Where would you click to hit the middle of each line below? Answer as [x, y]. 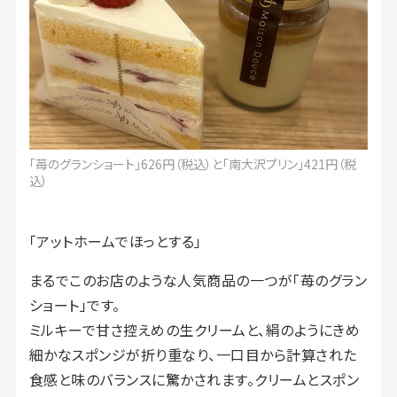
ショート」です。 [74, 304]
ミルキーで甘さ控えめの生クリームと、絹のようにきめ [195, 329]
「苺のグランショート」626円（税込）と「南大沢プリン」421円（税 [193, 163]
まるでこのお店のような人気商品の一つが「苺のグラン [198, 280]
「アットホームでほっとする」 [115, 241]
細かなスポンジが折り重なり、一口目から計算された [193, 354]
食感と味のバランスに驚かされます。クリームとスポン [194, 379]
